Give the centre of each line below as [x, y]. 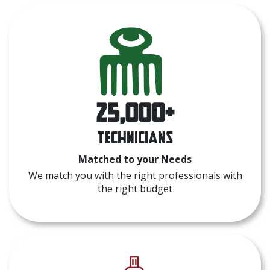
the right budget [135, 188]
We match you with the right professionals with [135, 175]
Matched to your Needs [135, 159]
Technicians [135, 137]
